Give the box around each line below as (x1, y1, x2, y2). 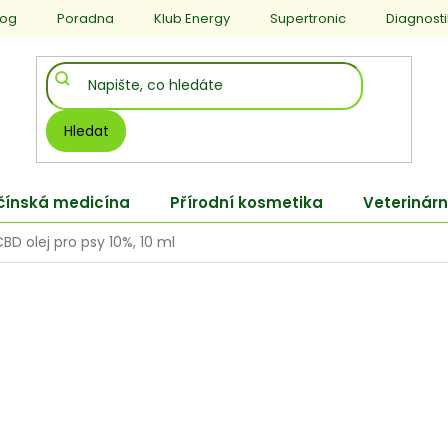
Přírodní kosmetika (170, 192, 323, 214)
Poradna (57, 9, 114, 28)
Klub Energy (154, 9, 230, 28)
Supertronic (270, 9, 346, 28)
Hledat (63, 120, 109, 141)
